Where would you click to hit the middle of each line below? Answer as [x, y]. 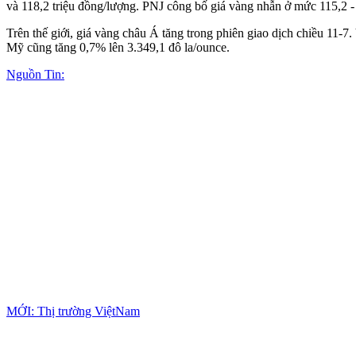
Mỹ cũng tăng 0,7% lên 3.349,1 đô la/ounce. [118, 47]
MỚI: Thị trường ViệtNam [73, 311]
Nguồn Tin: [35, 74]
